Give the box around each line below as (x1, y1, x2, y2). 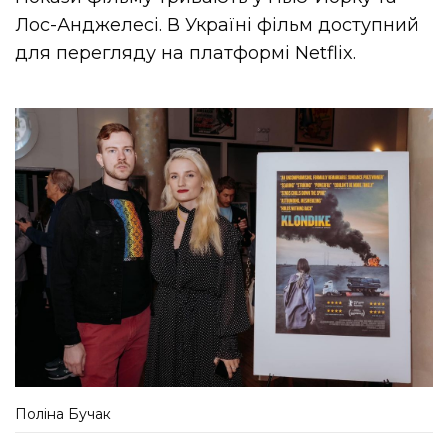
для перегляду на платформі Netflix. (15, 41, 357, 64)
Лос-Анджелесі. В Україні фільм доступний (15, 13, 420, 36)
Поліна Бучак (15, 404, 111, 423)
